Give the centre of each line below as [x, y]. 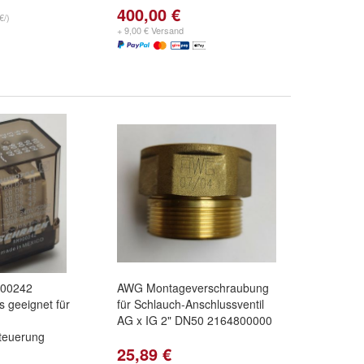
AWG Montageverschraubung [193, 288]
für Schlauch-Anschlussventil [191, 304]
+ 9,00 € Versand [150, 30]
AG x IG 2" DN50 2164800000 [195, 320]
